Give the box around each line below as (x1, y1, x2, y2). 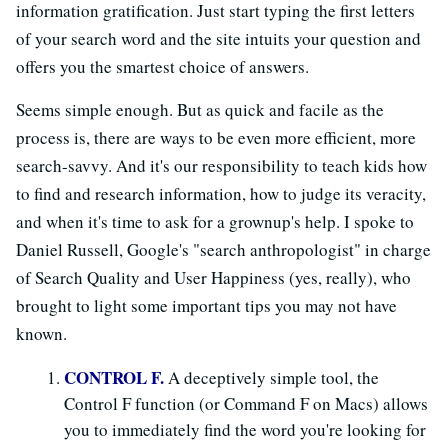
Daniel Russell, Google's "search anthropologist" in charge (16, 237, 431, 261)
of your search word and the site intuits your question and (16, 26, 421, 50)
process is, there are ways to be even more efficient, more (16, 125, 416, 149)
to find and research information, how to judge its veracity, (16, 181, 426, 205)
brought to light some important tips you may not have (16, 293, 397, 317)
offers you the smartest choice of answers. (16, 54, 309, 78)
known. (16, 321, 67, 345)
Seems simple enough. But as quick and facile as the (16, 97, 384, 121)
